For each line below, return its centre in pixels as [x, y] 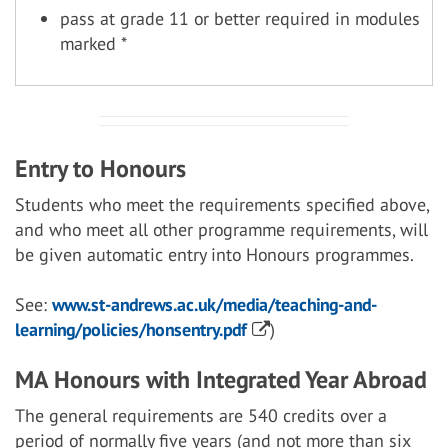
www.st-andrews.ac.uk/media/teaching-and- [214, 304]
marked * [93, 43]
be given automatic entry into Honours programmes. [214, 254]
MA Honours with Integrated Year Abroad [220, 379]
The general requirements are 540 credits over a [201, 415]
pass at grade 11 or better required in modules [240, 18]
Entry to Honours [100, 168]
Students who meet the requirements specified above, [222, 204]
